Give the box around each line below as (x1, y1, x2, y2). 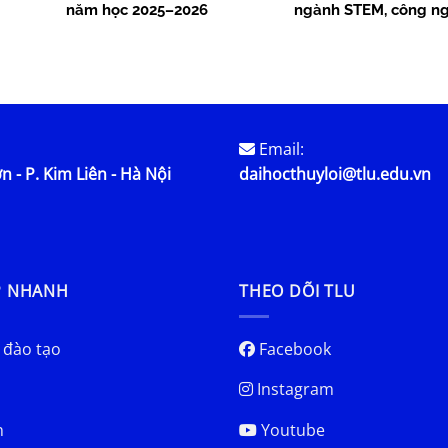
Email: (255, 137, 304, 160)
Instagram (253, 378, 334, 401)
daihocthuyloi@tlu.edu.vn (239, 162, 431, 185)
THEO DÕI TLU (239, 280, 356, 303)
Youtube (257, 418, 325, 441)
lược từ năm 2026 (294, 19, 419, 38)
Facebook (255, 337, 331, 360)
